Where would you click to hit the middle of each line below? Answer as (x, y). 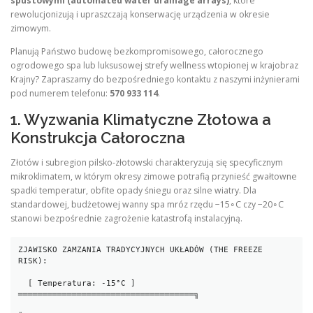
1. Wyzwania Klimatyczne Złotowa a (141, 119)
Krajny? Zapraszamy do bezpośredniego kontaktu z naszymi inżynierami (155, 80)
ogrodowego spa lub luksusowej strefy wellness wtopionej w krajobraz (154, 66)
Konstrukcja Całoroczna (98, 137)
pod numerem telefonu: (60, 94)
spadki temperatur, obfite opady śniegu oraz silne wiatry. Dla (133, 190)
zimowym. (31, 29)
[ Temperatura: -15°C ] (23, 284)
